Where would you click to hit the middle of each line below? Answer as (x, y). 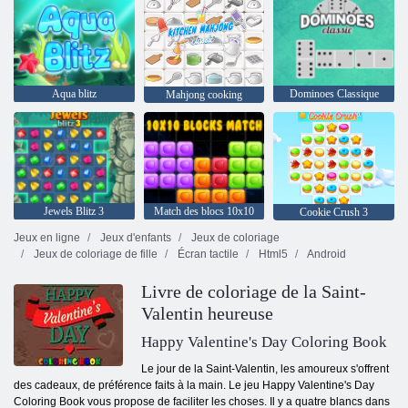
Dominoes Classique (334, 93)
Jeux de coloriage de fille (94, 254)
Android (326, 254)
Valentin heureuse (207, 313)
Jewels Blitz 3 (74, 211)
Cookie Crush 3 (334, 212)
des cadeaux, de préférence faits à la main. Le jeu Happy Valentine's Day (194, 385)
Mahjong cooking (204, 95)
